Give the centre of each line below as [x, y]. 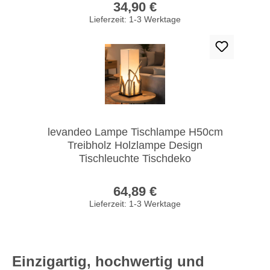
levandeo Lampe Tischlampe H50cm [135, 132]
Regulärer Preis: [174, 181]
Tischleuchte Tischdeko [135, 158]
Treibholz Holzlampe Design [135, 145]
